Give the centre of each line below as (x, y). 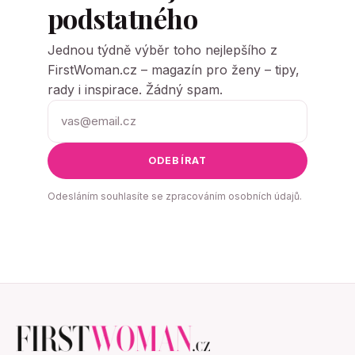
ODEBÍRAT (177, 160)
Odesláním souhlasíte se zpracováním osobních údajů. (175, 196)
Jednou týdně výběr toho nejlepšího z (162, 50)
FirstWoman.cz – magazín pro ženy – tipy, (174, 69)
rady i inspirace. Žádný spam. (135, 89)
